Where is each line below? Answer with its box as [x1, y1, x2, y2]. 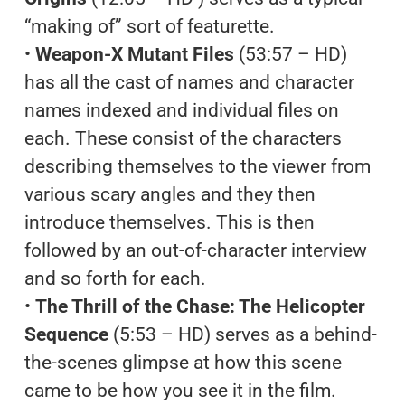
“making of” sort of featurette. [24, 14, 275, 37]
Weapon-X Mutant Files [34, 42, 234, 65]
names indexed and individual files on [24, 99, 339, 121]
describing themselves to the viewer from [24, 155, 371, 177]
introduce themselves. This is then [24, 211, 315, 233]
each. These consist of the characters [24, 127, 342, 149]
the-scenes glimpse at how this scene [24, 351, 342, 373]
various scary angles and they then [24, 183, 316, 205]
